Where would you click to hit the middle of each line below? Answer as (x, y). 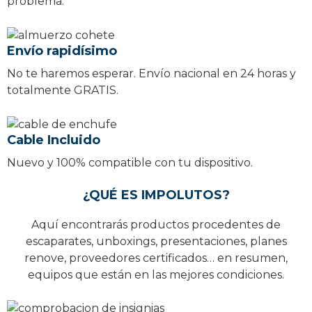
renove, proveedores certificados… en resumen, (156, 258)
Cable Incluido (54, 140)
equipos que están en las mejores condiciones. (156, 274)
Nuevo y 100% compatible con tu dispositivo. (130, 162)
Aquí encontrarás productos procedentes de (156, 224)
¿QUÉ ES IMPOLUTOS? (156, 195)
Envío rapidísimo (62, 50)
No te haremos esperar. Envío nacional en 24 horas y (151, 73)
